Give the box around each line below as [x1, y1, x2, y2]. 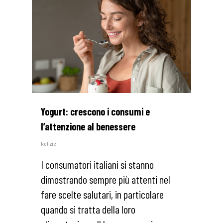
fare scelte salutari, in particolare [41, 188, 164, 201]
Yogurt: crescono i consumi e [41, 106, 150, 118]
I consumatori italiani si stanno [41, 158, 154, 171]
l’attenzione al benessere [41, 120, 135, 133]
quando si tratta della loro [41, 203, 135, 216]
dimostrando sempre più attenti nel [41, 173, 170, 186]
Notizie [41, 140, 56, 147]
